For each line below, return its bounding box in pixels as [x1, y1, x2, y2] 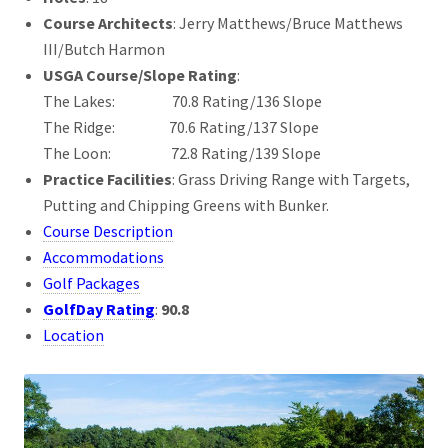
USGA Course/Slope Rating [43, 64, 238, 85]
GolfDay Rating [43, 298, 156, 319]
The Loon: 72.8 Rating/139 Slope [43, 142, 322, 163]
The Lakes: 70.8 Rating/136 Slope [43, 90, 323, 111]
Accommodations [43, 246, 165, 267]
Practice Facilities [43, 168, 173, 189]
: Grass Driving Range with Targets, [172, 168, 411, 189]
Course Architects [43, 12, 174, 33]
